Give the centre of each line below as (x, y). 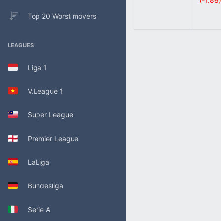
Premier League (48, 138)
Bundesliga (40, 185)
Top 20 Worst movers (62, 16)
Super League (45, 114)
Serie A (34, 209)
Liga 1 (32, 67)
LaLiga (34, 162)
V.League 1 (40, 91)
